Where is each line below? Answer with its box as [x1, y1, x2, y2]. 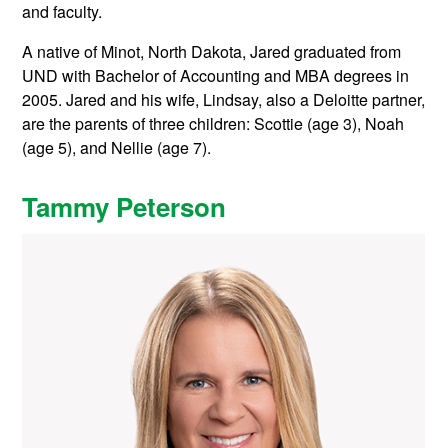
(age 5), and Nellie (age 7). [22, 136, 212, 160]
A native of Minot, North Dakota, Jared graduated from [22, 40, 402, 64]
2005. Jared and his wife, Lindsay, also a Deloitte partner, [22, 88, 426, 112]
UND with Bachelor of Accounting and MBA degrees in [22, 64, 410, 88]
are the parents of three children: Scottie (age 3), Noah [22, 112, 405, 136]
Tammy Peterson [22, 187, 227, 225]
